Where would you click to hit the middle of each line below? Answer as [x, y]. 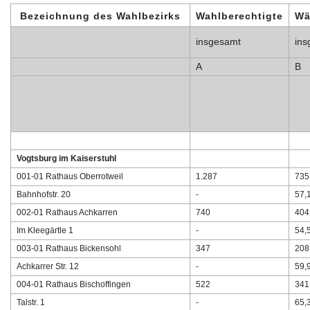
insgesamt [218, 42]
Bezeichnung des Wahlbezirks [100, 16]
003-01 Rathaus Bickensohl [69, 249]
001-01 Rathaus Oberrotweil [70, 177]
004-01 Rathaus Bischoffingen [74, 285]
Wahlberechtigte [239, 16]
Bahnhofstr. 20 [44, 195]
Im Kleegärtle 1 [45, 231]
